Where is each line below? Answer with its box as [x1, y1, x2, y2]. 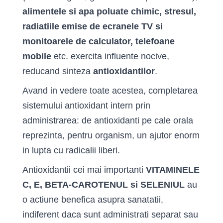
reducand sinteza [22, 66, 93, 76]
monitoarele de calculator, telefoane [22, 36, 175, 46]
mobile [22, 51, 51, 61]
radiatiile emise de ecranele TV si [22, 21, 163, 31]
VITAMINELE [146, 165, 200, 175]
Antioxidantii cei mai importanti [22, 165, 146, 175]
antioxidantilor [93, 66, 155, 76]
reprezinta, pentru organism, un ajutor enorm [22, 130, 200, 140]
